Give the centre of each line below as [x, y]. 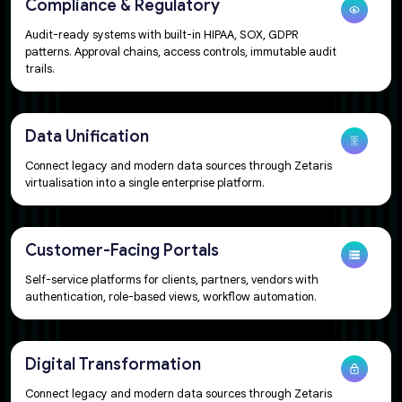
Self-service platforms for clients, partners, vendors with [172, 279]
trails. [40, 68]
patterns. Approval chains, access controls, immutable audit [181, 51]
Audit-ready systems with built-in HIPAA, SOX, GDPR [162, 34]
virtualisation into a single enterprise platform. [145, 182]
